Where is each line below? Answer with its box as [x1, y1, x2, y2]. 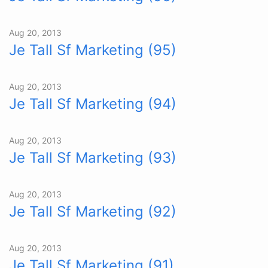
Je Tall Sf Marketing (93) [9, 149, 176, 166]
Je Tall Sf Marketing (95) [9, 41, 176, 59]
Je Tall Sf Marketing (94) [9, 95, 176, 112]
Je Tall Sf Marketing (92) [9, 203, 176, 220]
